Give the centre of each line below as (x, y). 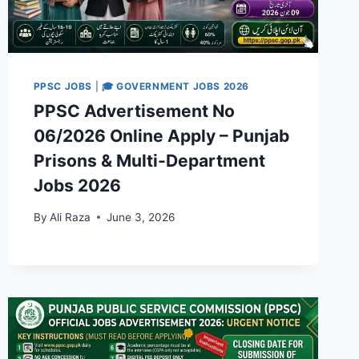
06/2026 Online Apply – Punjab (161, 136)
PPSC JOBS (63, 87)
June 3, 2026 (140, 217)
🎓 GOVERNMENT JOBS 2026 (175, 87)
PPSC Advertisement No (134, 111)
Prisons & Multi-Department (149, 161)
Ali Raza (70, 217)
